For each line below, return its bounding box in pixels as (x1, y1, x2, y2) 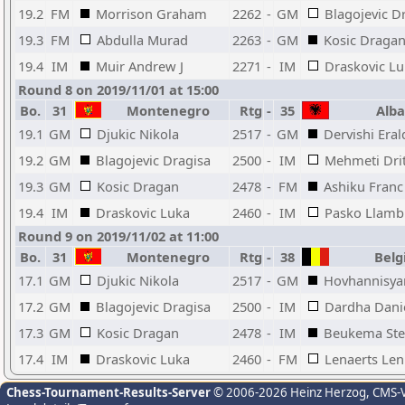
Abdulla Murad (97, 31, 188, 49)
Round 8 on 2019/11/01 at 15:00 (18, 80, 219, 99)
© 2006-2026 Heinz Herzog (211, 384, 366, 400)
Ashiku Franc (324, 177, 403, 195)
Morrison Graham (96, 5, 207, 23)
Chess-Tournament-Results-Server (6, 384, 211, 400)
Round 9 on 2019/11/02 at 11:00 (18, 227, 219, 245)
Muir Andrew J (96, 57, 184, 75)
